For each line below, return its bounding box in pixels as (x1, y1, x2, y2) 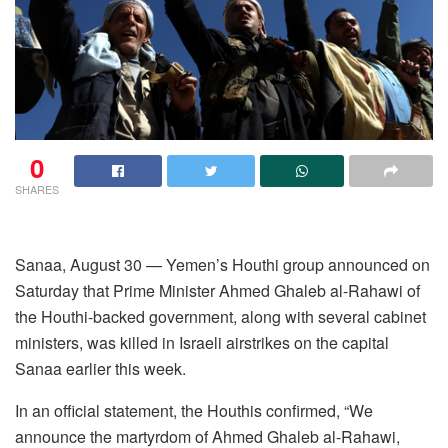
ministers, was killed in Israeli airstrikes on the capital (15, 330, 389, 354)
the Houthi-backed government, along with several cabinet (15, 304, 426, 328)
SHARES (15, 180, 59, 197)
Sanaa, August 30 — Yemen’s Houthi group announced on (15, 252, 430, 276)
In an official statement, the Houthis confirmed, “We (15, 398, 373, 422)
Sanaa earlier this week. (15, 356, 186, 380)
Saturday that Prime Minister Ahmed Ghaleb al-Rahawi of (15, 278, 420, 302)
